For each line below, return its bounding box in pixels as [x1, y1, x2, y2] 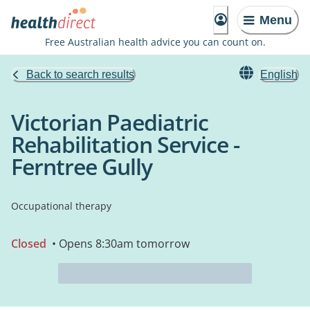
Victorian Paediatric [11, 107, 208, 137]
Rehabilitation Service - [11, 129, 239, 159]
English [260, 69, 298, 80]
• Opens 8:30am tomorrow [49, 236, 190, 251]
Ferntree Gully [11, 152, 152, 181]
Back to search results [26, 69, 134, 80]
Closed [11, 236, 46, 251]
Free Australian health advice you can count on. [44, 35, 266, 48]
